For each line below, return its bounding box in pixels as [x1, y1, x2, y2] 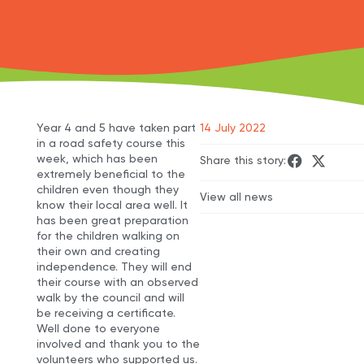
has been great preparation [36, 214, 188, 227]
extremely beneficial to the [36, 167, 185, 181]
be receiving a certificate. [36, 306, 175, 320]
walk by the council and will [36, 291, 184, 305]
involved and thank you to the [36, 337, 200, 351]
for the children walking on [36, 229, 180, 243]
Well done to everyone [36, 322, 160, 336]
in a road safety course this [36, 136, 185, 150]
